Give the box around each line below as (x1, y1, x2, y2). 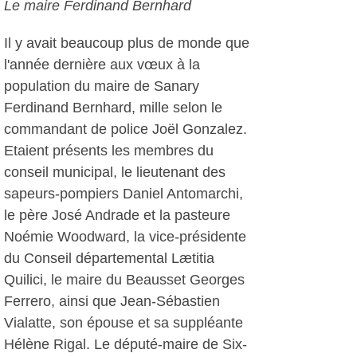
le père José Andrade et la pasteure (4, 207, 230, 223)
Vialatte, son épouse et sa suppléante (4, 315, 243, 331)
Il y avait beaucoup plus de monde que (4, 35, 249, 51)
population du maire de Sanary (4, 78, 199, 94)
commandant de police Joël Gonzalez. (4, 121, 247, 137)
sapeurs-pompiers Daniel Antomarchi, (4, 186, 243, 202)
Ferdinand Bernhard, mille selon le (4, 100, 222, 116)
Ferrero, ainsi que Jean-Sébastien (4, 293, 220, 309)
